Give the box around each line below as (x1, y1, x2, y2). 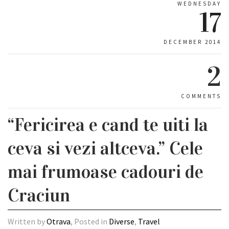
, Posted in (71, 216, 109, 226)
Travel (138, 216, 160, 226)
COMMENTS (181, 93, 221, 100)
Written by (8, 216, 47, 226)
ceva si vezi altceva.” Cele (8, 137, 203, 159)
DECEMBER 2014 (164, 38, 221, 45)
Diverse (109, 216, 134, 226)
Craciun (8, 184, 70, 207)
